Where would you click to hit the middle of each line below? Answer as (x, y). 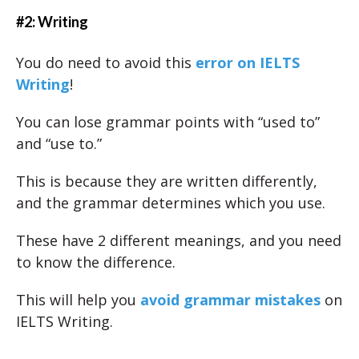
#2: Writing (52, 22)
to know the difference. (96, 262)
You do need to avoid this (106, 63)
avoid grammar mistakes (230, 300)
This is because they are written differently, (167, 181)
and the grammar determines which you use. (171, 203)
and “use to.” (59, 143)
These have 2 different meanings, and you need (179, 240)
